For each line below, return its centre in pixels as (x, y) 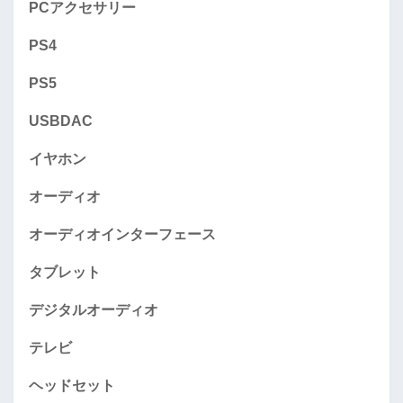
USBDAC (61, 121)
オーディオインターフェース (122, 234)
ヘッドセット (72, 385)
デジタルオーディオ (94, 309)
